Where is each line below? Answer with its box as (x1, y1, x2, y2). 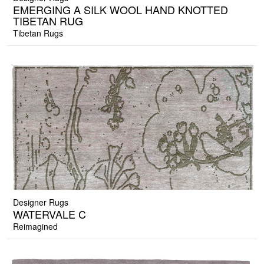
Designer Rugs (13, 196, 68, 209)
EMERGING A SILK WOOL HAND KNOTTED (13, 2, 228, 18)
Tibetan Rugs (13, 27, 63, 39)
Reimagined (13, 220, 58, 233)
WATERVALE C (13, 206, 86, 222)
